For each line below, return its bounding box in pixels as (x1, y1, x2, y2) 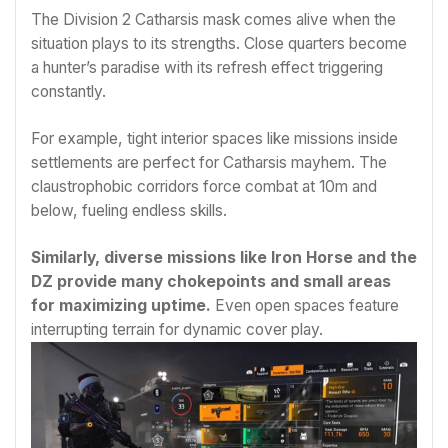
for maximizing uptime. (31, 296, 211, 316)
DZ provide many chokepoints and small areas (31, 272, 391, 292)
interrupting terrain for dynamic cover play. (31, 320, 323, 340)
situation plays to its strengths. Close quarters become (31, 33, 407, 53)
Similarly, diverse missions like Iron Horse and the (31, 248, 417, 268)
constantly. (31, 81, 106, 101)
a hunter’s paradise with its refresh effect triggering (31, 57, 383, 77)
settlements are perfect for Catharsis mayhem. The (31, 152, 387, 172)
